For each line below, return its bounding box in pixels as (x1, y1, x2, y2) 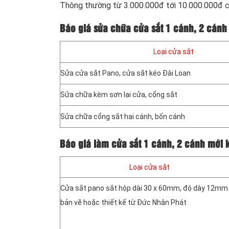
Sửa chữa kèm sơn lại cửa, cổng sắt (60, 90, 177, 99)
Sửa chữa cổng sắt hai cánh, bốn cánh (60, 112, 185, 121)
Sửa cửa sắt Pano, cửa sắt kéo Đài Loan (60, 68, 191, 77)
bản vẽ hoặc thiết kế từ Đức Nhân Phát (60, 198, 187, 207)
